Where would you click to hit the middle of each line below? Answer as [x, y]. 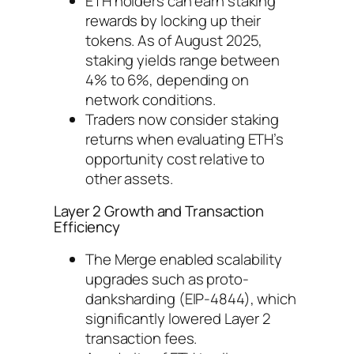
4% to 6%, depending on [167, 79]
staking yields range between [183, 60]
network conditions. [151, 99]
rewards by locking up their [173, 20]
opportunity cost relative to [175, 158]
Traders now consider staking [183, 119]
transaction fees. [141, 338]
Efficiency [87, 227]
